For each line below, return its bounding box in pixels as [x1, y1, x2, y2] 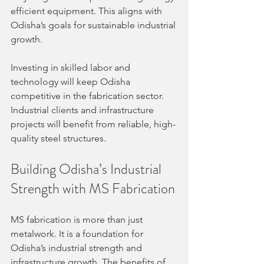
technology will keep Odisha [11, 75, 133, 87]
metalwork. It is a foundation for [11, 227, 146, 239]
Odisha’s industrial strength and [11, 242, 144, 253]
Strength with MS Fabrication [11, 178, 175, 199]
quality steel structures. [11, 132, 106, 144]
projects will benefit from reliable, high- [11, 118, 176, 130]
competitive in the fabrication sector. [11, 90, 166, 101]
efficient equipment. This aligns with [11, 5, 164, 16]
